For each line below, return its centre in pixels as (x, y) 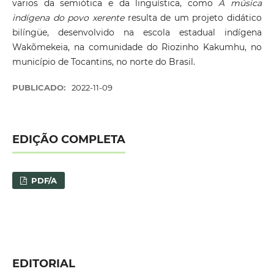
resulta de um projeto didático (193, 18)
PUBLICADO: (40, 88)
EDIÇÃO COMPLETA (68, 140)
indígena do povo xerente (68, 18)
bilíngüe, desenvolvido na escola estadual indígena (137, 32)
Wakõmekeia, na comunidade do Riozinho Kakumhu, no (137, 47)
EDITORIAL (43, 263)
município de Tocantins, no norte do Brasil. (103, 62)
